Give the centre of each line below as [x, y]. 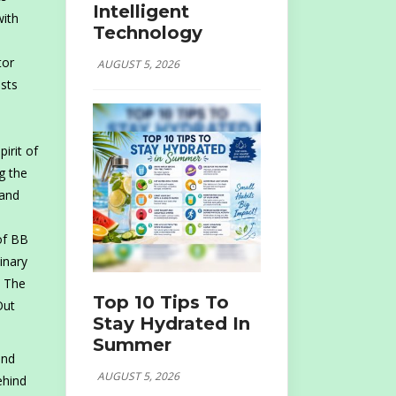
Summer [132, 344]
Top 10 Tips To [160, 302]
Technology [147, 33]
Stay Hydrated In [171, 323]
